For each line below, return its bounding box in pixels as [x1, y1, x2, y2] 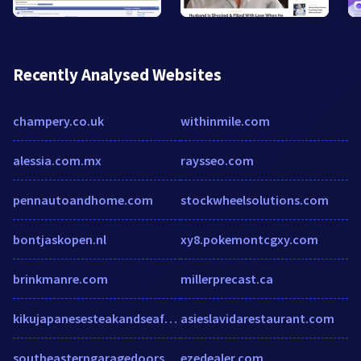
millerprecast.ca [180, 270, 273, 287]
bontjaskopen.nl [13, 230, 106, 247]
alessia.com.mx [13, 151, 102, 168]
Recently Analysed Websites [13, 63, 222, 85]
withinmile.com [180, 112, 270, 129]
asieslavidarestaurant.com [180, 309, 334, 326]
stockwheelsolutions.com [180, 191, 329, 208]
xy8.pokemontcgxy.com [180, 230, 318, 247]
